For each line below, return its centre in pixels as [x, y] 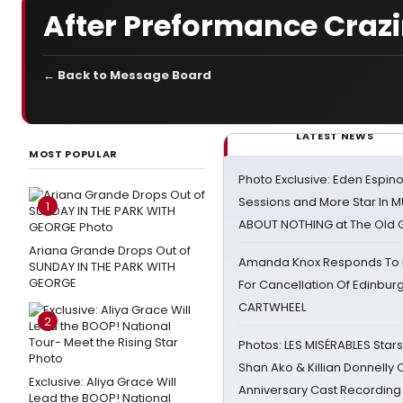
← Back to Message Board [127, 75]
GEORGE [53, 283]
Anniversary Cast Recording [320, 390]
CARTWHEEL [272, 307]
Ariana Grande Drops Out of [110, 251]
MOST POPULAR [73, 154]
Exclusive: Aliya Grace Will [103, 382]
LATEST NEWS [335, 136]
